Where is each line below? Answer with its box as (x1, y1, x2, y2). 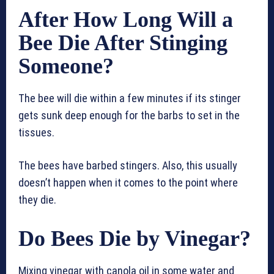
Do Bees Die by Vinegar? (18, 226, 251, 251)
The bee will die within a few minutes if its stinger (18, 92, 241, 105)
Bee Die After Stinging (18, 31, 228, 56)
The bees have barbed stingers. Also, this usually (18, 159, 237, 172)
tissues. (18, 126, 54, 139)
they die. (18, 193, 56, 207)
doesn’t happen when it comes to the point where (18, 176, 238, 190)
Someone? (18, 54, 114, 79)
